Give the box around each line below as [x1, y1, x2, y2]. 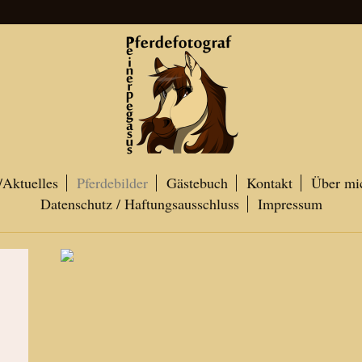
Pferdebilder [77, 173, 148, 192]
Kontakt [246, 173, 293, 192]
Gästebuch [166, 173, 228, 192]
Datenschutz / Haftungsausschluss [40, 194, 239, 213]
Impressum [257, 194, 322, 213]
